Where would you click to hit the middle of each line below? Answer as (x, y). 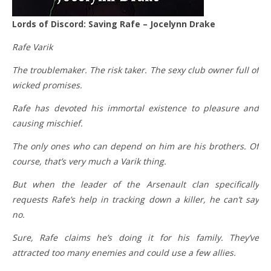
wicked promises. (47, 85)
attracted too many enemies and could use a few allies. (124, 253)
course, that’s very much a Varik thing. (89, 161)
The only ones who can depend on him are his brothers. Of (135, 146)
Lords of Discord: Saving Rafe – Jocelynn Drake (116, 24)
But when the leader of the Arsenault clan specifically (135, 184)
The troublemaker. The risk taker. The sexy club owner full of (135, 70)
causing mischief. (47, 123)
